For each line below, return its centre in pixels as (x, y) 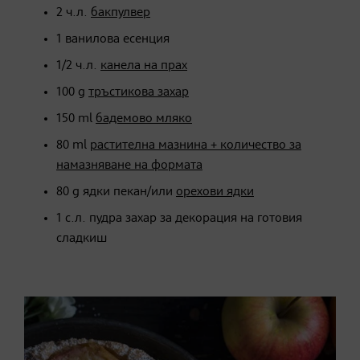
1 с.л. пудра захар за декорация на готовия (179, 218)
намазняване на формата (129, 165)
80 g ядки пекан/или (116, 192)
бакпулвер (121, 12)
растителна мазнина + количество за (196, 145)
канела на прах (144, 65)
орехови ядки (215, 192)
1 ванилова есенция (113, 39)
